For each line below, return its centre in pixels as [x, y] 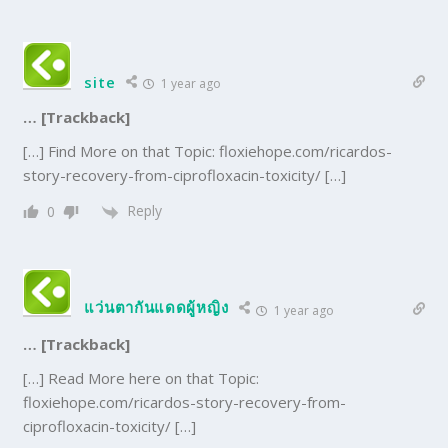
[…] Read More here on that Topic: [141, 377]
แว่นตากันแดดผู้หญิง [156, 306]
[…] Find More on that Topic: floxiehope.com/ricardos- [208, 151]
